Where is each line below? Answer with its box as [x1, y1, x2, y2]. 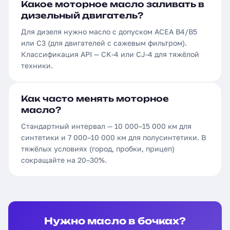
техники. [21, 61, 53, 70]
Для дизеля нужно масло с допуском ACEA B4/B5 [21, 27, 197, 36]
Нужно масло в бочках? [44, 215, 186, 226]
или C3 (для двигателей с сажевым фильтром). [21, 39, 187, 47]
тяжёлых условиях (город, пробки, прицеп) [21, 144, 175, 153]
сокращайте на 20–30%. [21, 156, 107, 164]
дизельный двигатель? [21, 10, 143, 21]
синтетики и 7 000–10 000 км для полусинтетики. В [21, 133, 206, 142]
